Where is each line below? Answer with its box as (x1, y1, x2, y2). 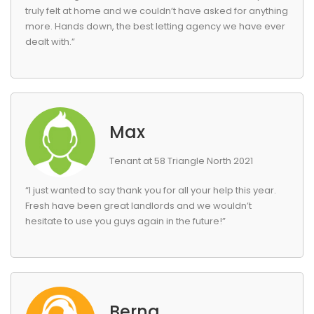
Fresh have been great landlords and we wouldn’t (25, 199, 252, 212)
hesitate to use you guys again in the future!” (25, 214, 226, 228)
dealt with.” (25, 35, 75, 48)
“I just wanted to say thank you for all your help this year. (25, 184, 276, 197)
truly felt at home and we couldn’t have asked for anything (25, 4, 288, 18)
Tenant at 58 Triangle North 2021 (109, 154, 253, 168)
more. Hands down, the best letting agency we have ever (25, 20, 285, 33)
